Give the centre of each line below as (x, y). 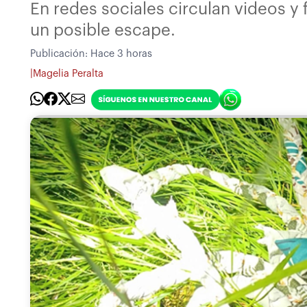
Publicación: (60, 53)
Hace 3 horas (121, 53)
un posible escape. (103, 30)
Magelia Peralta (68, 74)
